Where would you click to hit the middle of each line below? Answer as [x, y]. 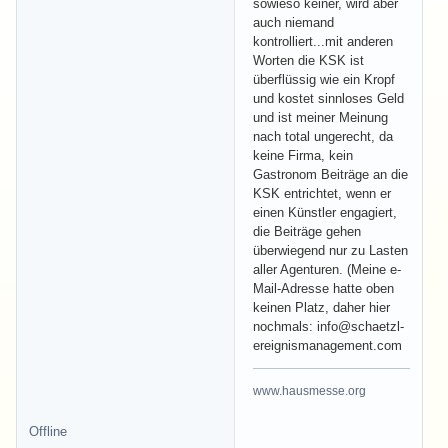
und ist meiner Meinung [320, 117]
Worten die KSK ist [308, 60]
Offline [48, 431]
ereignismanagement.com [327, 345]
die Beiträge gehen [307, 231]
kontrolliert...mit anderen [323, 41]
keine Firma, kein [303, 155]
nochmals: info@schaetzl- [328, 326]
